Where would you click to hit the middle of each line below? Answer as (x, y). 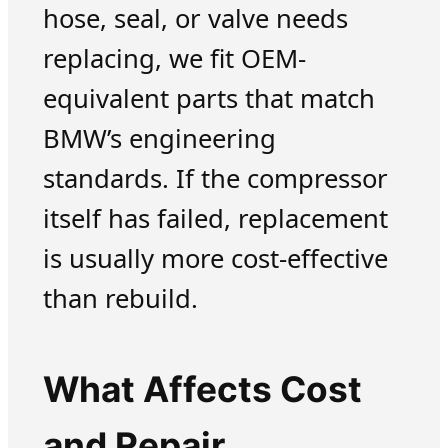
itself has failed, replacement (215, 219)
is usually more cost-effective (215, 259)
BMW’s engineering (159, 139)
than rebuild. (120, 299)
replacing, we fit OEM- (174, 59)
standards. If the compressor (215, 179)
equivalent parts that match (208, 99)
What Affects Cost (202, 389)
